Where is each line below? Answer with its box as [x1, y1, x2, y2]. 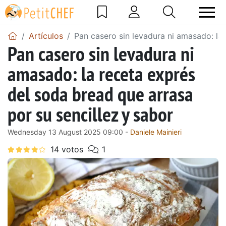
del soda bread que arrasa [8, 80, 193, 107]
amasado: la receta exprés [8, 60, 195, 87]
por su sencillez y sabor [8, 100, 173, 127]
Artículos [29, 30, 63, 41]
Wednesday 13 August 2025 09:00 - [8, 127, 130, 136]
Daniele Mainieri [130, 127, 182, 136]
